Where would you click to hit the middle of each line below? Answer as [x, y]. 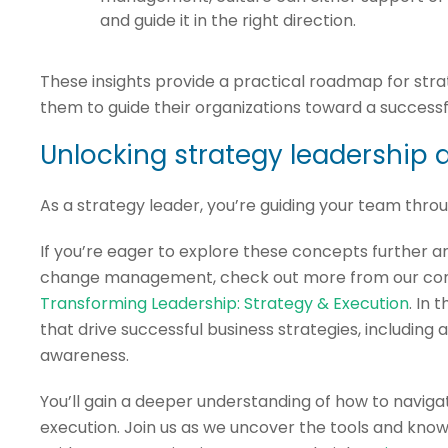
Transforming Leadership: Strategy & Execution [224, 303]
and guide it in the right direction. [227, 20]
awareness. [84, 355]
